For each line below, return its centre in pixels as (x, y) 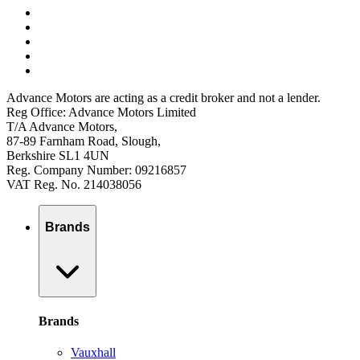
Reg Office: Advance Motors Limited (101, 112)
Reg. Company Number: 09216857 (96, 170)
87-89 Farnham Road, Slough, (84, 141)
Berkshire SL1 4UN (58, 156)
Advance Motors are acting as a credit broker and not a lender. (164, 98)
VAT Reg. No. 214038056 (74, 185)
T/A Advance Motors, (62, 127)
